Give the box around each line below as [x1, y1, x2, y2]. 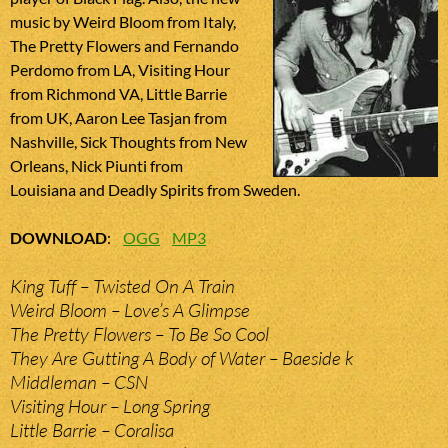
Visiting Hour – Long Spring [10, 394, 210, 419]
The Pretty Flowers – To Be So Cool [10, 322, 269, 347]
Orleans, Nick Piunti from [10, 156, 183, 176]
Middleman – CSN [10, 370, 148, 395]
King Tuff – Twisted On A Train [10, 274, 235, 299]
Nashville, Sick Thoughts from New [10, 132, 247, 152]
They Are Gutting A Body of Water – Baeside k [10, 346, 353, 371]
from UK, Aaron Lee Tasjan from [10, 108, 227, 128]
